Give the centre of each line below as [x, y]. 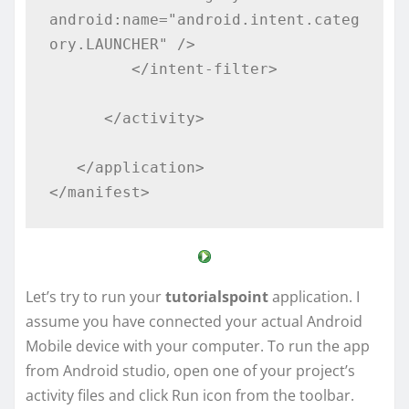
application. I [314, 296]
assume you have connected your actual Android [194, 321]
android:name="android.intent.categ [204, 19]
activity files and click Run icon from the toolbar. [190, 395]
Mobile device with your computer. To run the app [198, 346]
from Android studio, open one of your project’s [190, 370]
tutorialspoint [217, 296]
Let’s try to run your [95, 296]
